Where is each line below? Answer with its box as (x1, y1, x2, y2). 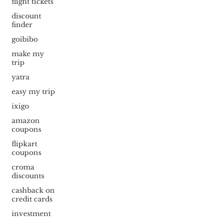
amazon (11, 116, 40, 125)
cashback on (11, 186, 55, 195)
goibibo (11, 35, 38, 44)
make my (11, 49, 44, 59)
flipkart (11, 139, 37, 149)
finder (11, 20, 32, 30)
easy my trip (11, 87, 55, 96)
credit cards (11, 195, 52, 204)
